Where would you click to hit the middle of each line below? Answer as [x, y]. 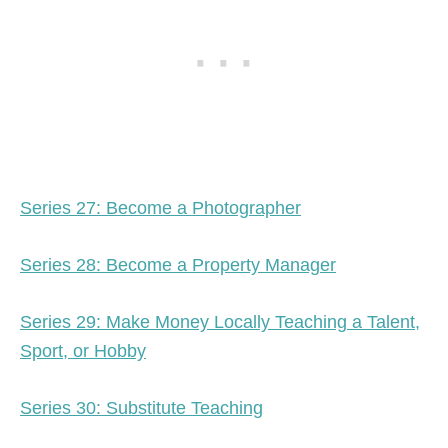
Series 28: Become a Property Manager [178, 264]
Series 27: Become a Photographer [160, 207]
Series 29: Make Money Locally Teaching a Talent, [220, 321]
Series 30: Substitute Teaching [141, 407]
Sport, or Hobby [83, 350]
